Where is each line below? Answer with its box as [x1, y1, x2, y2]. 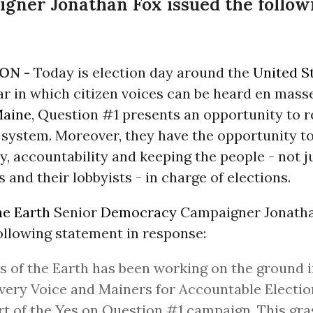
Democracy [101, 203, 177, 221]
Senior [50, 203, 101, 221]
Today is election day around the [34, 63, 253, 81]
